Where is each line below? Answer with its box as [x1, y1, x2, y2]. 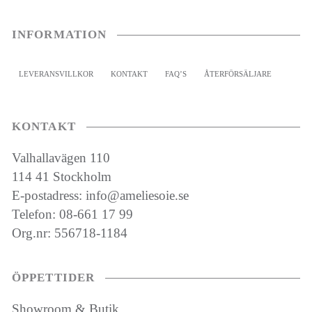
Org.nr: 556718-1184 [11, 225, 127, 240]
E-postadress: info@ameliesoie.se [11, 187, 189, 203]
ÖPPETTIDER [11, 270, 95, 284]
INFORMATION [11, 27, 107, 41]
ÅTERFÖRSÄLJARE [203, 69, 272, 78]
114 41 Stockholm [11, 169, 111, 184]
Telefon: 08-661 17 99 [11, 206, 133, 221]
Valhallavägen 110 [11, 150, 110, 165]
